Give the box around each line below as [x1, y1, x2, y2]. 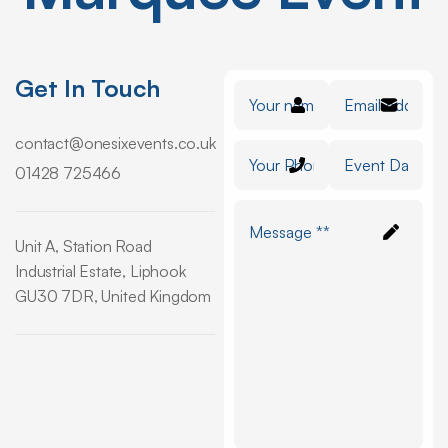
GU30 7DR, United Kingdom [15, 286, 212, 307]
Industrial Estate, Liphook [15, 261, 186, 282]
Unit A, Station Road [15, 236, 152, 257]
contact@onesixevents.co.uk [15, 133, 216, 154]
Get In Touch [15, 73, 160, 104]
